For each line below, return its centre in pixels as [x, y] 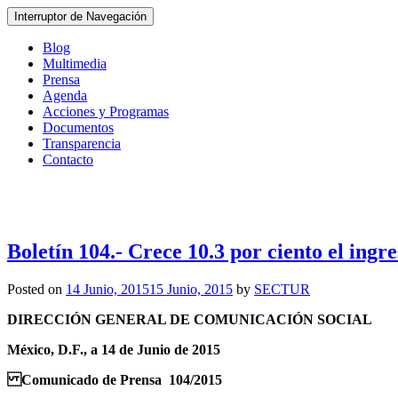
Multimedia [75, 64]
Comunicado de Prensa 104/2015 [115, 379]
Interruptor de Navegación [80, 16]
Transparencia [82, 143]
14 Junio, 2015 [107, 289]
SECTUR [282, 289]
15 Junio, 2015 [191, 289]
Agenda [65, 96]
